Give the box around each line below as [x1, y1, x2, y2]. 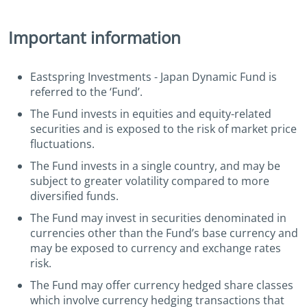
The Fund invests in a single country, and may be [30, 158, 280, 174]
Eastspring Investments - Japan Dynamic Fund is [30, 69, 277, 85]
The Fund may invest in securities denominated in [30, 210, 286, 226]
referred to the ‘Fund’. [30, 84, 143, 100]
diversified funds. [30, 188, 119, 204]
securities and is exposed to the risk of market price [30, 121, 297, 137]
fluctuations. [30, 136, 95, 152]
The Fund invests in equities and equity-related [30, 106, 271, 122]
